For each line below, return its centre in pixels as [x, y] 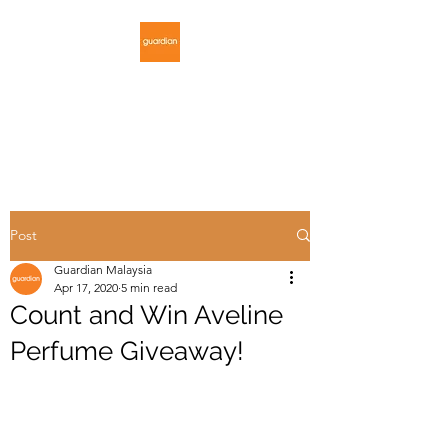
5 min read [149, 287]
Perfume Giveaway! [127, 350]
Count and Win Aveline [146, 314]
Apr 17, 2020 [86, 287]
